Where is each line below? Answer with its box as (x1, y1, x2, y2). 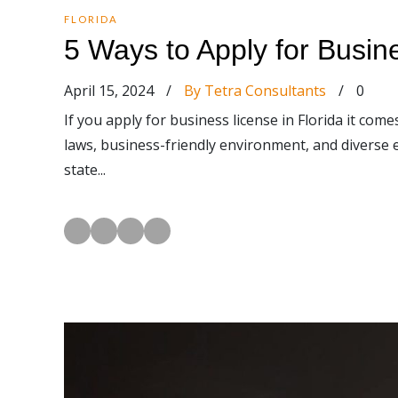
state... (64, 160, 106, 179)
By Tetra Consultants (184, 81, 326, 100)
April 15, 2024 (64, 81, 157, 100)
